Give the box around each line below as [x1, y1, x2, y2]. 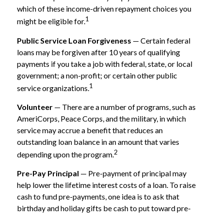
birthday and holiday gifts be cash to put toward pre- [17, 203, 191, 213]
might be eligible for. [17, 16, 85, 26]
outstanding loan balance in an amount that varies [17, 137, 179, 146]
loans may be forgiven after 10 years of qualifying [17, 47, 180, 57]
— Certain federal [131, 35, 190, 45]
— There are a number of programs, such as [53, 102, 196, 111]
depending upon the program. [17, 150, 114, 159]
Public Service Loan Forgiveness [17, 35, 131, 45]
